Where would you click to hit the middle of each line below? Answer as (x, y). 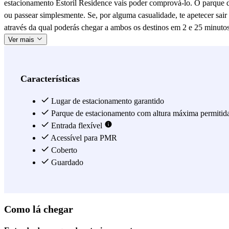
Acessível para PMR (83, 138)
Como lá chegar (39, 209)
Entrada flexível (77, 126)
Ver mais (22, 40)
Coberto (63, 150)
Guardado (66, 163)
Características (50, 79)
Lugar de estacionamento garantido (107, 101)
